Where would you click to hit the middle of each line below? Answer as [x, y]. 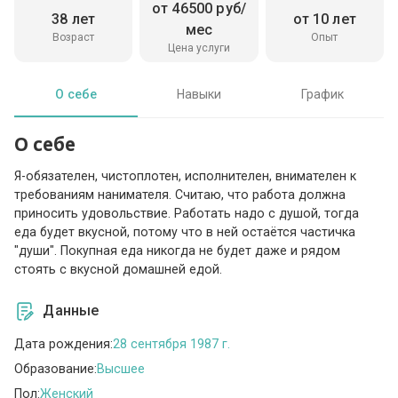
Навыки [199, 94]
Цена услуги [199, 48]
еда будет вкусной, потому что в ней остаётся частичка [185, 232]
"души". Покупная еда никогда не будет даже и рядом [178, 251]
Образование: [56, 368]
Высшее [121, 368]
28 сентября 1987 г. [172, 343]
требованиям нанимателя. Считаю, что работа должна [180, 195]
